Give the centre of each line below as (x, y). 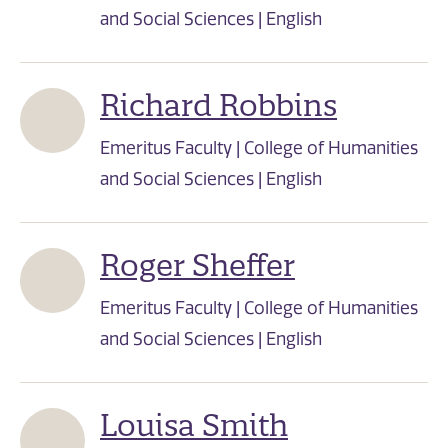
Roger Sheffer (197, 266)
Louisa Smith (194, 426)
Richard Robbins (218, 106)
